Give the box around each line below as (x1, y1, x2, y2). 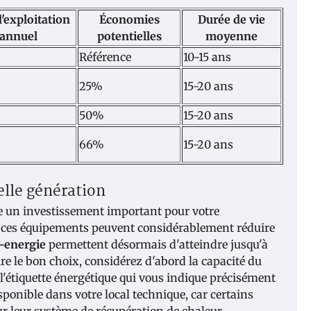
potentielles (96, 28, 162, 43)
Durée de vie (198, 12, 265, 26)
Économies (99, 12, 160, 26)
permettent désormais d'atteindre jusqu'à (46, 237, 268, 251)
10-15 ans (183, 49, 231, 64)
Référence (79, 49, 131, 64)
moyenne (205, 28, 258, 43)
